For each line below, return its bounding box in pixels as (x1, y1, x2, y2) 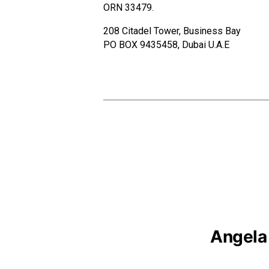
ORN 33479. (103, 2, 154, 13)
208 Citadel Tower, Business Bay (103, 25, 241, 37)
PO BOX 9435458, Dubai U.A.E (103, 39, 229, 50)
